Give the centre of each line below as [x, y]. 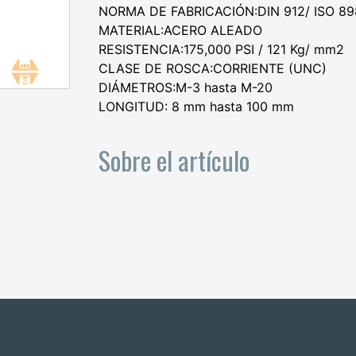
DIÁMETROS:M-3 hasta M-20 [186, 87]
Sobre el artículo [174, 160]
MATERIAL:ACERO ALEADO [180, 30]
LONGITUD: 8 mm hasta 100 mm [196, 106]
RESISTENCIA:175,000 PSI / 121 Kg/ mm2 [221, 49]
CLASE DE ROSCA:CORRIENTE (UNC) [213, 68]
